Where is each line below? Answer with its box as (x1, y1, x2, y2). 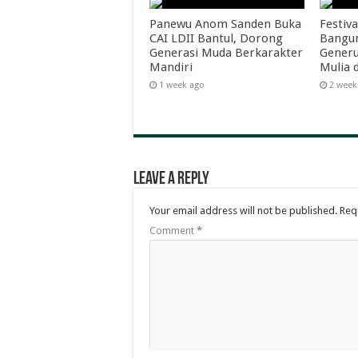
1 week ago (159, 80, 205, 90)
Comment (149, 225, 197, 237)
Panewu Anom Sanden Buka (149, 17, 301, 31)
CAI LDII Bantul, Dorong (149, 31, 283, 46)
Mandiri (149, 60, 193, 74)
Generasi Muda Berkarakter (149, 46, 303, 60)
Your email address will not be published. (149, 205, 337, 217)
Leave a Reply (133, 170, 209, 189)
